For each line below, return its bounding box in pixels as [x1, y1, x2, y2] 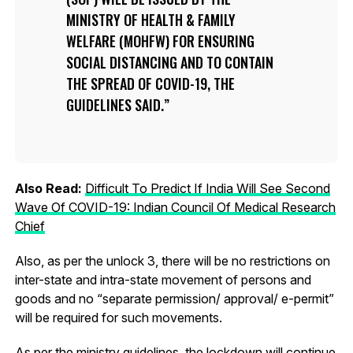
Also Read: [14, 180, 85, 196]
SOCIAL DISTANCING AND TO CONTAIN [65, 51, 273, 72]
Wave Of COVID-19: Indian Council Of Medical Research [14, 199, 336, 215]
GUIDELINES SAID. [65, 94, 164, 115]
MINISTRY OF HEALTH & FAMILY [65, 9, 236, 30]
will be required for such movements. [14, 309, 222, 325]
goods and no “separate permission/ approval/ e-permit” [14, 290, 334, 307]
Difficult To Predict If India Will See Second [84, 180, 330, 196]
